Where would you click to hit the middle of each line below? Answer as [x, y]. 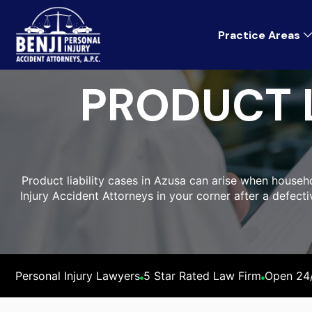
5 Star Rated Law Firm [202, 276]
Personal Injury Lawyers [78, 276]
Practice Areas [259, 35]
